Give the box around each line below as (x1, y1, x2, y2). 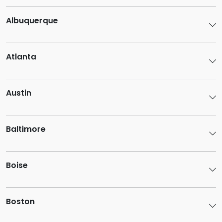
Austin (6, 87, 31, 99)
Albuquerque (6, 15, 58, 26)
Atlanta (6, 51, 36, 62)
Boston (6, 196, 35, 207)
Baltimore (6, 123, 46, 135)
